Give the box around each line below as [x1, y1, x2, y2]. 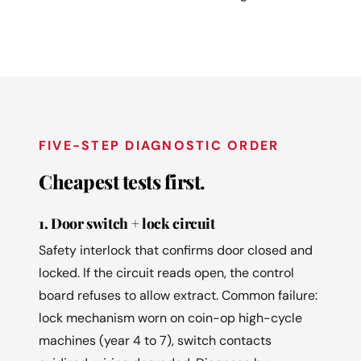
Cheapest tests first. [39, 168, 205, 194]
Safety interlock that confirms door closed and [39, 241, 313, 259]
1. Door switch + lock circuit [39, 213, 215, 232]
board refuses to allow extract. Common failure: [39, 286, 317, 304]
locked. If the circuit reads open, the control [39, 263, 294, 281]
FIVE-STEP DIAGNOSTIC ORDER [39, 136, 280, 154]
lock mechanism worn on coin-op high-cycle [39, 309, 302, 326]
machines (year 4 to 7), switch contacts [39, 331, 272, 349]
